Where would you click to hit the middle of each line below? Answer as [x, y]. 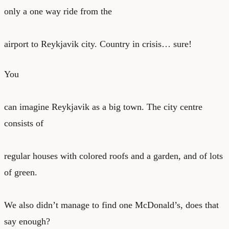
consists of [24, 123]
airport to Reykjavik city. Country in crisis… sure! [98, 44]
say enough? [27, 221]
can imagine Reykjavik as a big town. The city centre [103, 107]
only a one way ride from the [58, 11]
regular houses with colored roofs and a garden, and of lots [113, 156]
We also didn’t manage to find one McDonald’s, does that [111, 205]
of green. [21, 172]
